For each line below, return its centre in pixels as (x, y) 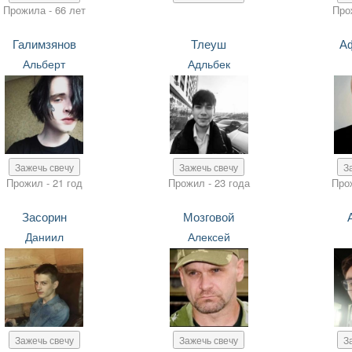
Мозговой (209, 216)
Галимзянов (44, 44)
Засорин (44, 216)
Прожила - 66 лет (44, 10)
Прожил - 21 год (44, 183)
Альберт (44, 64)
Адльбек (209, 64)
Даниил (44, 236)
